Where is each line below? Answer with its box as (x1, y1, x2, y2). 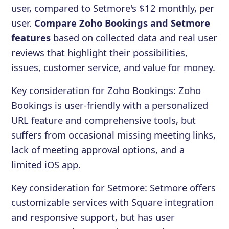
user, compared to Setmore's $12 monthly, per (11, 1, 215, 14)
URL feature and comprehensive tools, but (11, 113, 196, 126)
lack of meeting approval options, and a (11, 143, 185, 156)
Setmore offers (150, 180, 216, 194)
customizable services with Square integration (11, 195, 214, 209)
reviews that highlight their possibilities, (11, 45, 188, 59)
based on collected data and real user (51, 31, 218, 44)
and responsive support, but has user (11, 210, 175, 223)
